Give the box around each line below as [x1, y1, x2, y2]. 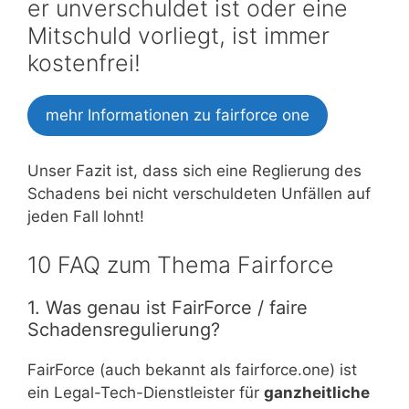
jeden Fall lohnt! [27, 206, 144, 225]
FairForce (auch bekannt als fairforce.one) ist [27, 361, 357, 380]
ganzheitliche [264, 383, 370, 403]
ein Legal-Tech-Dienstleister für [27, 383, 264, 403]
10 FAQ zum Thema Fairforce [27, 251, 334, 279]
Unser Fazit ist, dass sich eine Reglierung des [27, 161, 362, 180]
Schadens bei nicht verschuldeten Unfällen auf [27, 184, 371, 203]
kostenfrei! [27, 49, 141, 78]
